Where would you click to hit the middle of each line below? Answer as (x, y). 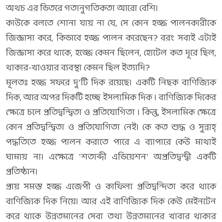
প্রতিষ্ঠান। (22, 172)
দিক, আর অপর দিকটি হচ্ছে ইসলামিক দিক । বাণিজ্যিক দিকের (111, 98)
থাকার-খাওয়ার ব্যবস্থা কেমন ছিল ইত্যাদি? (78, 68)
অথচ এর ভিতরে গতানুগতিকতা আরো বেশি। (82, 9)
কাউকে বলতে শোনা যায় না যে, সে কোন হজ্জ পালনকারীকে (111, 24)
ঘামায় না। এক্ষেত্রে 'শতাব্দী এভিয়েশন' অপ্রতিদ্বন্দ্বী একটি (111, 157)
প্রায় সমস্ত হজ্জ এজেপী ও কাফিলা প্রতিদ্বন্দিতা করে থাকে (111, 187)
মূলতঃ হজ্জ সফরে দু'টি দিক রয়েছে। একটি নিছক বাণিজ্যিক (111, 83)
